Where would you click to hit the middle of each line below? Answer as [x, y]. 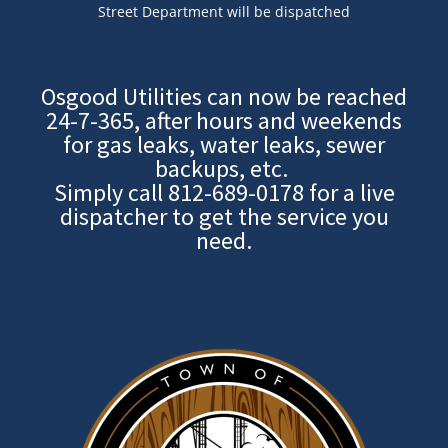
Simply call [110, 192]
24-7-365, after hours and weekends [224, 120]
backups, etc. [224, 168]
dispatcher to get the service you [224, 216]
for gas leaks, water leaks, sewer [224, 144]
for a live [349, 192]
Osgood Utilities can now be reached [224, 96]
